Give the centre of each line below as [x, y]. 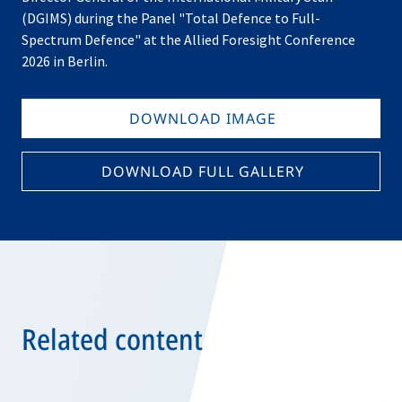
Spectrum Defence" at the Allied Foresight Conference [188, 39]
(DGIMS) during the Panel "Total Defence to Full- [171, 18]
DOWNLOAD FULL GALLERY [203, 171]
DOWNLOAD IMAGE [203, 118]
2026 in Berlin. [65, 61]
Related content [112, 339]
